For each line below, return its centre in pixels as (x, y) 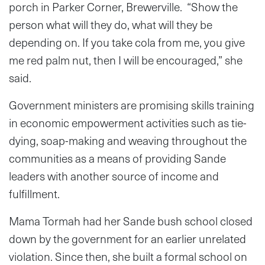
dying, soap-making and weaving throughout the (128, 140)
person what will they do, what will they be (111, 24)
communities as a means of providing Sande (117, 158)
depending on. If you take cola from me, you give (127, 42)
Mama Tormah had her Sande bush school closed (131, 221)
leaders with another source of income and (114, 176)
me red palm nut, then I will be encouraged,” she (126, 60)
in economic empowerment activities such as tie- (128, 122)
